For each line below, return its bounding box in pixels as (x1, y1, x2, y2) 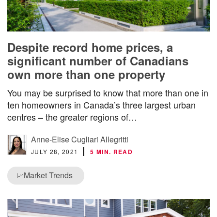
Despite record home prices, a (7, 39, 173, 56)
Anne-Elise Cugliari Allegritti (31, 134, 128, 145)
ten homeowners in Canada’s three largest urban (7, 98, 196, 111)
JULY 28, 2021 (31, 147, 78, 156)
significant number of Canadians (7, 52, 188, 69)
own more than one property (7, 66, 165, 83)
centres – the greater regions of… (7, 110, 137, 124)
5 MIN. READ (90, 147, 133, 156)
